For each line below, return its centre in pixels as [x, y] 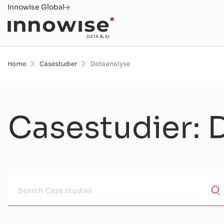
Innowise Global [36, 7]
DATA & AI [98, 36]
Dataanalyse [110, 63]
